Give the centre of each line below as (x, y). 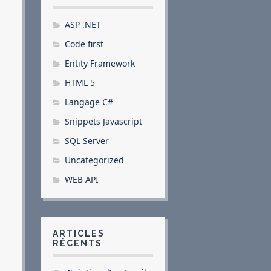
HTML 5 (80, 83)
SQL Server (87, 141)
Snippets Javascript (104, 121)
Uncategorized (95, 160)
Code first (84, 44)
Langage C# (89, 102)
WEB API (82, 179)
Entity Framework (100, 63)
